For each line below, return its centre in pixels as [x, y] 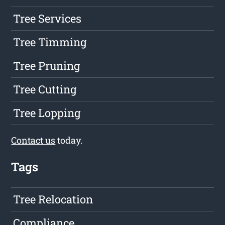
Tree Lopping [47, 113]
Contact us [33, 140]
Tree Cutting [45, 89]
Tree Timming [50, 42]
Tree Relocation [53, 199]
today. [69, 140]
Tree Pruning [47, 66]
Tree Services [47, 19]
